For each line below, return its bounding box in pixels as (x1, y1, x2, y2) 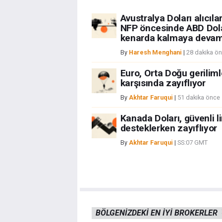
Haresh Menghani (128, 49, 182, 56)
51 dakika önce (177, 94, 220, 102)
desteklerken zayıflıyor (120, 122, 218, 134)
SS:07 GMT (177, 139, 208, 147)
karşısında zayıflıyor (120, 77, 206, 89)
